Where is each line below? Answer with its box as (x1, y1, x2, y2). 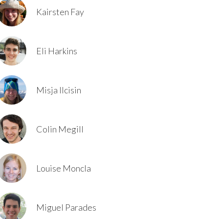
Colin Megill (36, 124, 84, 134)
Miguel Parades (36, 202, 96, 213)
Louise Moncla (36, 163, 91, 174)
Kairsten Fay (36, 6, 84, 17)
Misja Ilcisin (36, 85, 81, 95)
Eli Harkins (36, 45, 77, 56)
